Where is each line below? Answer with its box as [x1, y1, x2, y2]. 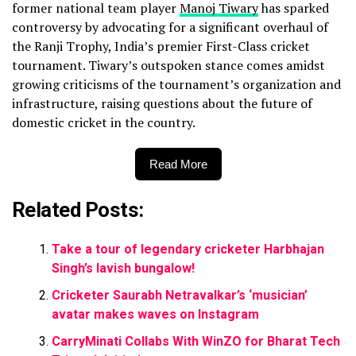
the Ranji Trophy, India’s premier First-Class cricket [12, 37, 310, 55]
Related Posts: [12, 198, 144, 222]
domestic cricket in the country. [12, 114, 195, 131]
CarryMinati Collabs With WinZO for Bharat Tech [52, 334, 340, 349]
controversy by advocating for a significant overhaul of [12, 18, 328, 36]
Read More [149, 157, 207, 171]
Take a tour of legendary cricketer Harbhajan [52, 242, 324, 257]
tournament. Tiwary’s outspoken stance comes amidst [12, 56, 325, 74]
